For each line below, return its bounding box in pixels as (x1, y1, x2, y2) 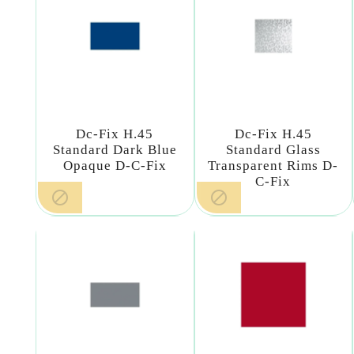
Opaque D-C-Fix (62, 157, 167, 173)
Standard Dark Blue (52, 141, 177, 157)
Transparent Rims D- (208, 157, 339, 173)
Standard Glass (225, 141, 321, 157)
